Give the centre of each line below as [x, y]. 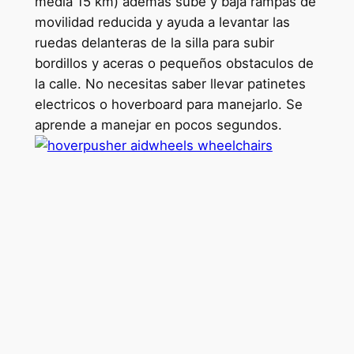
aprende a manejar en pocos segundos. [158, 125]
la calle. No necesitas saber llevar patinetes [170, 84]
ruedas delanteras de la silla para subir [154, 43]
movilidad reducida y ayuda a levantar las [162, 23]
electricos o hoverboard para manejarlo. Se [168, 105]
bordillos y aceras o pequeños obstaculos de [174, 64]
